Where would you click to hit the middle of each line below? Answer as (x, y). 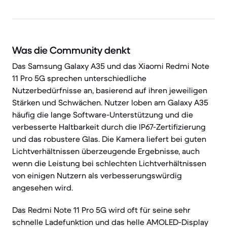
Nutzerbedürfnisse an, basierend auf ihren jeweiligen (110, 90)
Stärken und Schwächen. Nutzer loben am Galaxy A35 (110, 102)
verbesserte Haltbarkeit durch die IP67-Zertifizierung (109, 127)
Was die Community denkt (71, 50)
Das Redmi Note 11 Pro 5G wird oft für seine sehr (101, 210)
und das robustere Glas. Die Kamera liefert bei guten (109, 139)
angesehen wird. (43, 187)
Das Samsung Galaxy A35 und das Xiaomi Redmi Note (111, 66)
